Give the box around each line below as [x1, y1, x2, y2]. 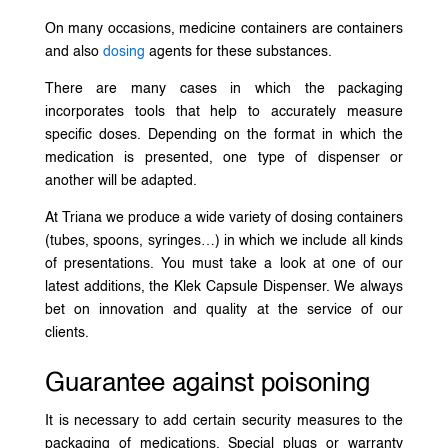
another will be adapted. [44, 173, 197, 188]
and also [44, 44, 103, 59]
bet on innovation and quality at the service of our [44, 302, 404, 317]
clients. [44, 325, 89, 340]
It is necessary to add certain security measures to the [44, 413, 404, 428]
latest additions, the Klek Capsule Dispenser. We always [44, 279, 404, 294]
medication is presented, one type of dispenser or [44, 150, 404, 165]
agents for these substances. [144, 44, 332, 59]
